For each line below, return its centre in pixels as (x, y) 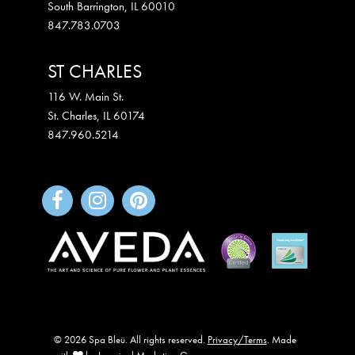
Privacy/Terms (237, 339)
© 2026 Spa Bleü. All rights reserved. (130, 339)
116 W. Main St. (86, 96)
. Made (281, 339)
